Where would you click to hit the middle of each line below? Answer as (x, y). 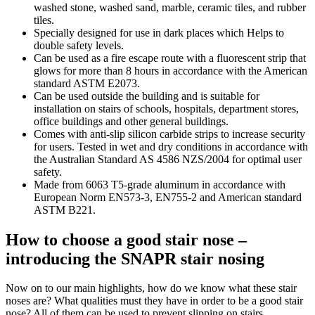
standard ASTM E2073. (87, 83)
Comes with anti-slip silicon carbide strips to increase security (169, 134)
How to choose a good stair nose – (126, 239)
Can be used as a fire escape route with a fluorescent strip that (170, 58)
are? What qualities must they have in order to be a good (157, 301)
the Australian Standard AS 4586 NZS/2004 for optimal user (168, 159)
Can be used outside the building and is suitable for (147, 96)
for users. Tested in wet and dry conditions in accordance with (171, 146)
